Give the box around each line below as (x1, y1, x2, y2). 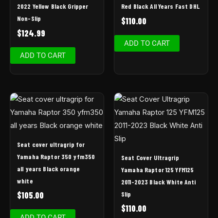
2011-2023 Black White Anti (121, 177, 196, 186)
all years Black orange (17, 164, 80, 173)
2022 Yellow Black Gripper (17, 2, 89, 11)
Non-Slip (17, 14, 41, 23)
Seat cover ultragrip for (17, 140, 85, 148)
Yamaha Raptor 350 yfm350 (17, 152, 95, 161)
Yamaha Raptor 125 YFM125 (121, 165, 194, 174)
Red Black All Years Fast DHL (121, 2, 200, 11)
